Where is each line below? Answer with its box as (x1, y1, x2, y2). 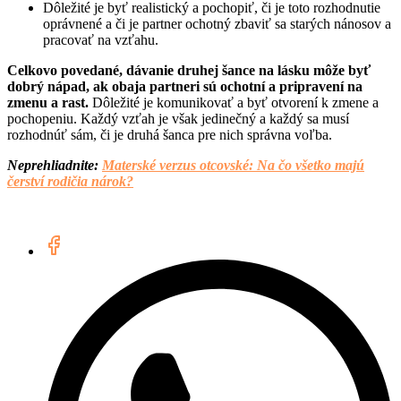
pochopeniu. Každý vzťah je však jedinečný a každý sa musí (7, 110, 349, 126)
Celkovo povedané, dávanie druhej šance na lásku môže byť (7, 62, 371, 78)
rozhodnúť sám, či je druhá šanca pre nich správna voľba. (7, 126, 332, 142)
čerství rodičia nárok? (7, 173, 133, 189)
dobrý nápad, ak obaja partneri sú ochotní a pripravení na (7, 78, 363, 94)
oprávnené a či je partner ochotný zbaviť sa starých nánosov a (43, 15, 391, 31)
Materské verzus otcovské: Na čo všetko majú (102, 157, 364, 173)
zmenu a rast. (7, 94, 89, 110)
